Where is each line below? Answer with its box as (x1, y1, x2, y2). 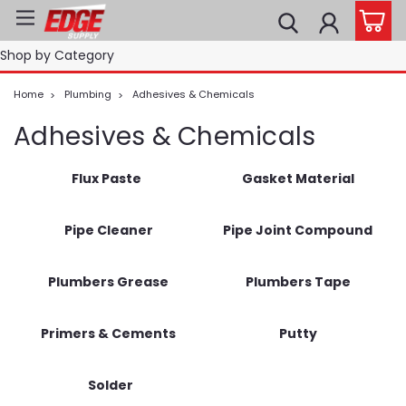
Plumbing (64, 87, 111, 101)
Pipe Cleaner (63, 221, 153, 239)
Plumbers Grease (48, 273, 169, 291)
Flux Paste (71, 169, 141, 188)
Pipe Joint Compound (223, 221, 372, 239)
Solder (88, 376, 133, 394)
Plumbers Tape (245, 273, 351, 291)
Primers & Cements (41, 324, 176, 343)
